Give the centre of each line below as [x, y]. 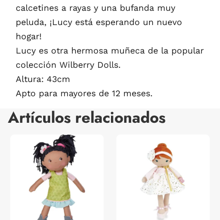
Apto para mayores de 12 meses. [84, 93]
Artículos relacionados [87, 117]
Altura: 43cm [43, 79]
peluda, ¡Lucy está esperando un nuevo [99, 22]
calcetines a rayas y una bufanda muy [96, 8]
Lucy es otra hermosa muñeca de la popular [110, 50]
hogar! [29, 36]
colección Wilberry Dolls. [68, 65]
